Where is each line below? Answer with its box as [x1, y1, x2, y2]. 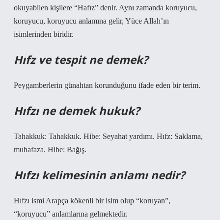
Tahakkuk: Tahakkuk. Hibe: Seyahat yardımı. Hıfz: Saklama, [14, 132, 203, 140]
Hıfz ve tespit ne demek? [14, 52, 148, 67]
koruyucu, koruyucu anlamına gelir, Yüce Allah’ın [14, 17, 169, 25]
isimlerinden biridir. [14, 30, 74, 38]
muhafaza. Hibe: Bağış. [14, 145, 86, 154]
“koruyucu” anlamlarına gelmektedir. [14, 210, 128, 218]
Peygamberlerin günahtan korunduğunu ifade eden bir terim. [14, 81, 200, 89]
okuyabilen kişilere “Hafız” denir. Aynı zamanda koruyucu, [14, 3, 197, 12]
